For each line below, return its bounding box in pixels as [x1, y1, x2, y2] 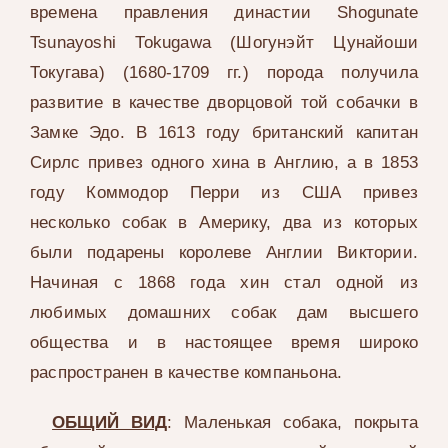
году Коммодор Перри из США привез [29, 183, 419, 203]
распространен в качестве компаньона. [29, 363, 343, 383]
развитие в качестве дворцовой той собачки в [29, 93, 419, 113]
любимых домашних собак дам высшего [29, 303, 419, 323]
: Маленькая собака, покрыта [167, 413, 419, 433]
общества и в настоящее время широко [29, 333, 419, 353]
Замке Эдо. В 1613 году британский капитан [29, 123, 419, 143]
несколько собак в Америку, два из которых [29, 213, 419, 233]
